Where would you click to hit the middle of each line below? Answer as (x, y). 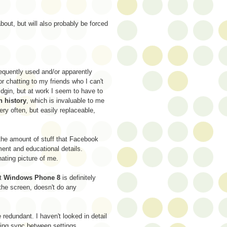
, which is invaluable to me (65, 100)
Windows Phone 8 (32, 177)
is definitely (78, 177)
